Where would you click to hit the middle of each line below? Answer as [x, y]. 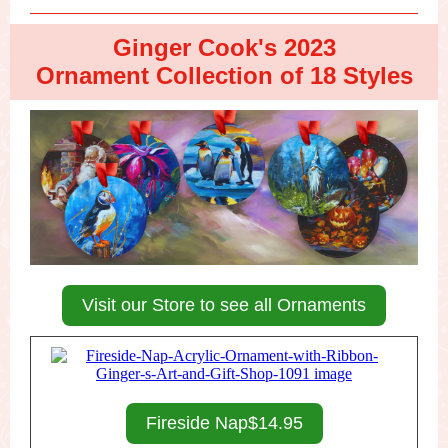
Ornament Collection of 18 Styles [224, 75]
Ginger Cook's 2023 [224, 47]
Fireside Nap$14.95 [224, 423]
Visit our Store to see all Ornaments [224, 305]
